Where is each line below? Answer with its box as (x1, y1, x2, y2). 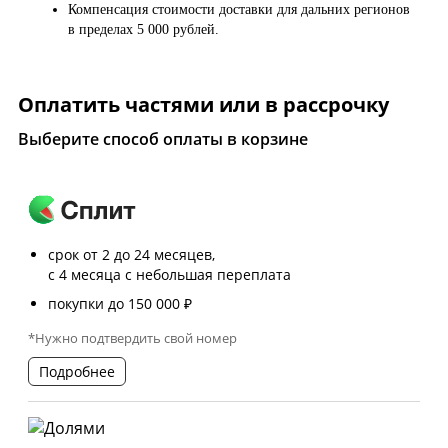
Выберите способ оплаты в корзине (18, 127, 308, 150)
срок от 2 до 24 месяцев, (48, 244, 215, 264)
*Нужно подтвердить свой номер (28, 328, 237, 347)
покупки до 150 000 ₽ (48, 293, 192, 313)
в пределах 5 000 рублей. (68, 21, 223, 37)
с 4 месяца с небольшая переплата (48, 264, 291, 284)
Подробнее (39, 361, 115, 381)
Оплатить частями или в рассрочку (18, 90, 389, 118)
